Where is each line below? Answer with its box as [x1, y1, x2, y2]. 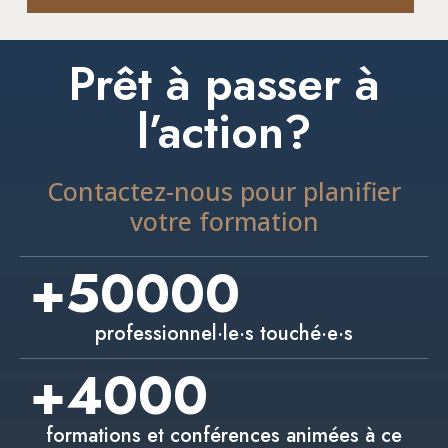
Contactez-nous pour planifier [47, 173, 401, 208]
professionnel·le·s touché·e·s [95, 318, 353, 348]
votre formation [129, 203, 319, 238]
